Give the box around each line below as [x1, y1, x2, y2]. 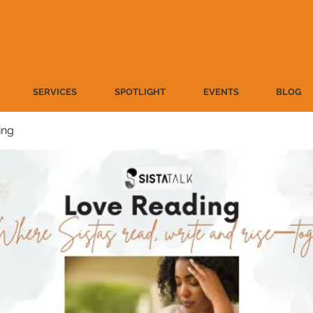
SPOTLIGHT [115, 87, 166, 97]
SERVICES [33, 87, 77, 97]
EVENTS [203, 87, 239, 97]
